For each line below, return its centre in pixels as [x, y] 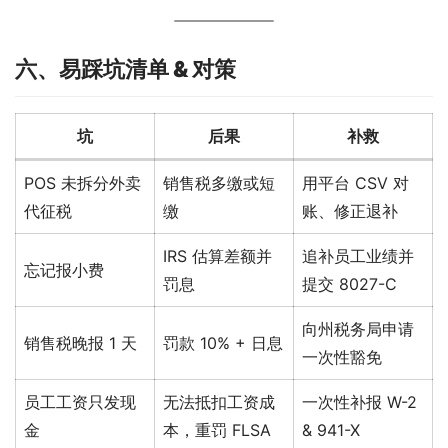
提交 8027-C [349, 283]
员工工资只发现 [80, 401]
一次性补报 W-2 [359, 401]
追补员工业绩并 [358, 255]
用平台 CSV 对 [355, 182]
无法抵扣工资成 [219, 401]
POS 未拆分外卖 [82, 182]
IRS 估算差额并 [217, 255]
